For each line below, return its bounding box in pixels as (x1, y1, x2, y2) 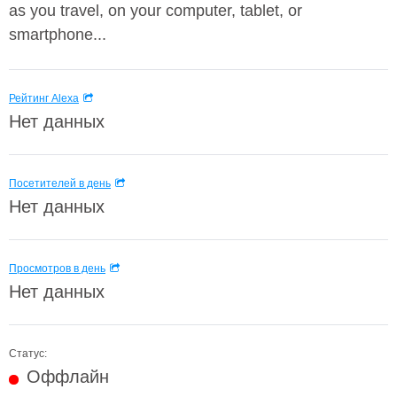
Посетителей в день (9, 177, 111, 190)
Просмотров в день (9, 262, 105, 275)
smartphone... (9, 26, 106, 43)
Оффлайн (27, 367, 109, 386)
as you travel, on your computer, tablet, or (9, 2, 302, 19)
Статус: (9, 347, 47, 360)
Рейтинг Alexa (9, 92, 79, 105)
